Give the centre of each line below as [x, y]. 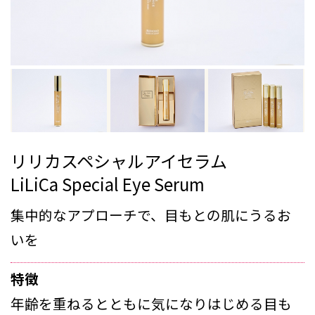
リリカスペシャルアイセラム [119, 160]
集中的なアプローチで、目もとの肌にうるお [151, 214]
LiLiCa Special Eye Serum [108, 184]
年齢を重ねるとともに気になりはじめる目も [151, 303]
